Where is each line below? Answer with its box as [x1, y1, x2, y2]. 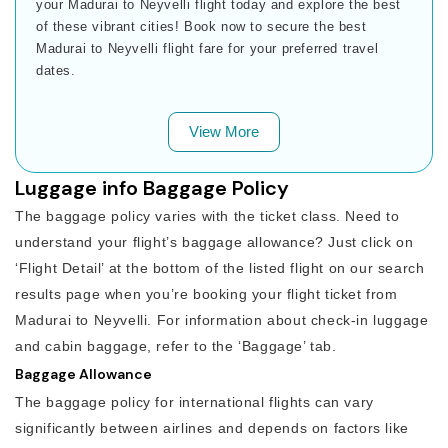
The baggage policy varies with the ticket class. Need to [15, 207, 400, 224]
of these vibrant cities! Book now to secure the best [36, 18, 367, 34]
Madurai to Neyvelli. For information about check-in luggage [15, 311, 429, 328]
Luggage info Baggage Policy [15, 174, 290, 201]
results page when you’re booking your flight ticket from [15, 285, 398, 302]
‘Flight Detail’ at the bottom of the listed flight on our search [15, 259, 425, 276]
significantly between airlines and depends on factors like [15, 419, 409, 436]
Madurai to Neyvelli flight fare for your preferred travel [36, 40, 379, 56]
